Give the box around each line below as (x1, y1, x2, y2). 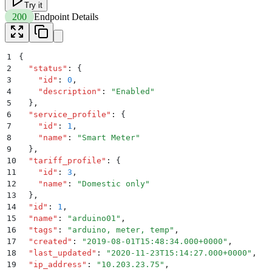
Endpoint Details (34, 12, 98, 22)
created (33, 237, 67, 246)
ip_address (33, 260, 82, 270)
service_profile (33, 110, 106, 120)
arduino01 (72, 214, 116, 223)
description (43, 87, 97, 97)
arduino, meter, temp (72, 225, 169, 235)
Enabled (116, 87, 150, 97)
